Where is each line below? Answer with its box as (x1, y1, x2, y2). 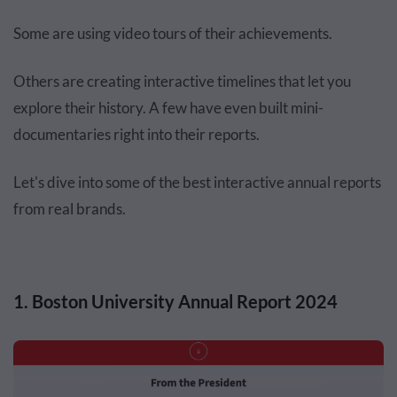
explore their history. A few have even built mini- (13, 97, 323, 117)
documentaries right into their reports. (13, 124, 260, 144)
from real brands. (13, 198, 126, 218)
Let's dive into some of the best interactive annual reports (13, 172, 381, 191)
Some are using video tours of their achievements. (13, 23, 332, 43)
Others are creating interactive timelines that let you (13, 71, 351, 90)
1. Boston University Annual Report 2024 (13, 290, 338, 312)
